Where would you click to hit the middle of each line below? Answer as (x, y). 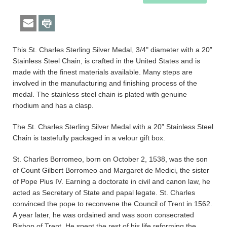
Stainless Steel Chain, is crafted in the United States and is (106, 61)
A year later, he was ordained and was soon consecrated (103, 215)
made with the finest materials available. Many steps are (103, 72)
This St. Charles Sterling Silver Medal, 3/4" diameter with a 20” (112, 50)
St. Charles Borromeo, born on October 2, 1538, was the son (110, 159)
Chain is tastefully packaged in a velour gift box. (89, 138)
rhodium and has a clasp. (53, 106)
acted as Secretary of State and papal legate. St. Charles (104, 193)
